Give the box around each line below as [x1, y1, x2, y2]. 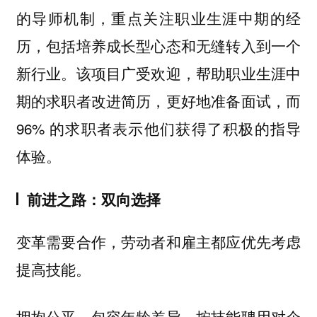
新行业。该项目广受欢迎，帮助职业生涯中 [16, 62, 301, 84]
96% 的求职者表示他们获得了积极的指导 [16, 117, 301, 139]
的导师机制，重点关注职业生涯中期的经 [16, 7, 301, 29]
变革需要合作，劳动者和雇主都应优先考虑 [16, 231, 301, 253]
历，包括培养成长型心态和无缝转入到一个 [16, 35, 301, 57]
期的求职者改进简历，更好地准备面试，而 [16, 90, 301, 112]
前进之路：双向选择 [26, 188, 161, 209]
